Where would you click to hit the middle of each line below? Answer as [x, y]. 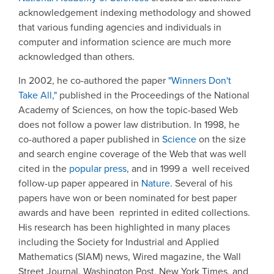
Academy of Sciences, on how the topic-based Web [128, 109]
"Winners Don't [200, 80]
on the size [221, 139]
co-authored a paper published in [90, 139]
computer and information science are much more [125, 42]
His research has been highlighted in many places [124, 227]
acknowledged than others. [76, 57]
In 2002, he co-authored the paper [93, 80]
